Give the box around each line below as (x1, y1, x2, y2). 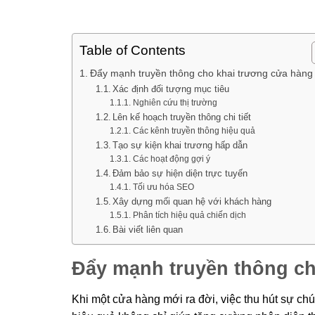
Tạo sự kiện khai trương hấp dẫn (112, 140, 248, 150)
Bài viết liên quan (112, 224, 184, 235)
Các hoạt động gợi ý (132, 154, 210, 163)
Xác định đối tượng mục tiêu (112, 84, 230, 94)
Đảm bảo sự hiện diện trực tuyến (112, 168, 248, 179)
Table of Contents (79, 43, 186, 58)
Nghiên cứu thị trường (132, 98, 217, 107)
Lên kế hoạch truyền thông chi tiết (112, 112, 252, 122)
